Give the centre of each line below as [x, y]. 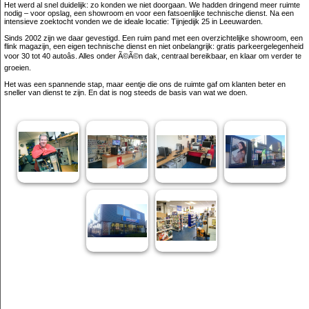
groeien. [18, 68]
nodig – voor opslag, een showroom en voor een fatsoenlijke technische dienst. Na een [149, 13]
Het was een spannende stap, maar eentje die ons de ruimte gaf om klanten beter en [145, 84]
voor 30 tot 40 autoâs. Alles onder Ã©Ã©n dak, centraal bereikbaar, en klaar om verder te [153, 56]
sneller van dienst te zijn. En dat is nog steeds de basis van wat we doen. [126, 92]
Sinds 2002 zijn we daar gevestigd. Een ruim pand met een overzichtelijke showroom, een [153, 38]
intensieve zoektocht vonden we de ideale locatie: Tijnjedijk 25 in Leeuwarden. [133, 21]
